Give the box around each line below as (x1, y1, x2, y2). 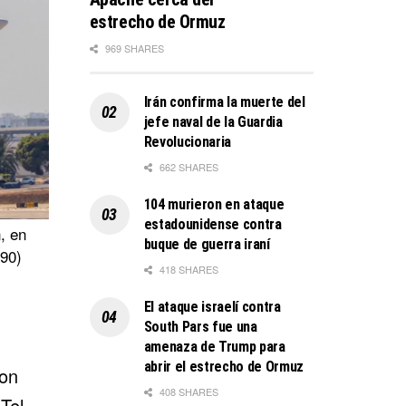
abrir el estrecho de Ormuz (143, 357, 304, 375)
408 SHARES (156, 383, 218, 399)
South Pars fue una (143, 317, 257, 335)
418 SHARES (156, 261, 218, 276)
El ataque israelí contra (143, 297, 281, 315)
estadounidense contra (143, 215, 282, 233)
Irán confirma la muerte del (143, 92, 305, 111)
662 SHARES (156, 159, 218, 174)
